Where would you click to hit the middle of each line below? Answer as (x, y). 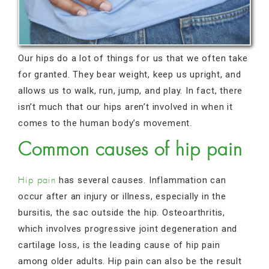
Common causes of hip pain (130, 150)
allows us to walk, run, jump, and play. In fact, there (131, 90)
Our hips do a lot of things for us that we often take (133, 58)
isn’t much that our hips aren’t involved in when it (125, 107)
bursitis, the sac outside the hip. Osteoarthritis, (122, 212)
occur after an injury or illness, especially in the (122, 196)
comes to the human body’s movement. (105, 123)
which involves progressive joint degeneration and (128, 228)
